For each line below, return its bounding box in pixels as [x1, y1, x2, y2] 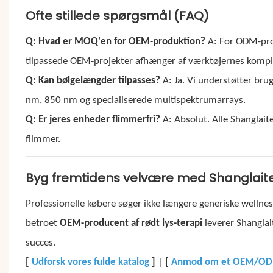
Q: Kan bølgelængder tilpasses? [25, 75, 160, 86]
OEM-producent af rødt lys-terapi [59, 218, 202, 229]
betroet [25, 218, 60, 229]
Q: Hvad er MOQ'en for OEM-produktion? [25, 36, 205, 47]
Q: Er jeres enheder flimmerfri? [25, 114, 160, 125]
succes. [25, 237, 55, 248]
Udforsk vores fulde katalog [31, 257, 149, 268]
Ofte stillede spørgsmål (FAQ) [25, 7, 209, 24]
